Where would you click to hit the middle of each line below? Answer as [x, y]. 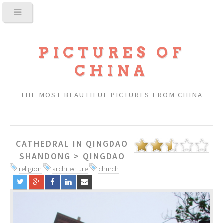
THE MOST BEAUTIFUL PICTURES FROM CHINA [111, 95]
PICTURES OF [111, 53]
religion [30, 168]
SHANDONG [45, 156]
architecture [70, 168]
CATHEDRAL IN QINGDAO [72, 144]
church [109, 168]
